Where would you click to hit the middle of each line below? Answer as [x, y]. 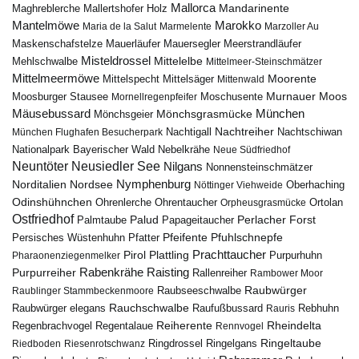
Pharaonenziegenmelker [66, 255]
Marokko [238, 25]
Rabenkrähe [111, 272]
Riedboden [36, 343]
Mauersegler [192, 43]
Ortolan [326, 202]
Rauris [280, 308]
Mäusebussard [51, 113]
